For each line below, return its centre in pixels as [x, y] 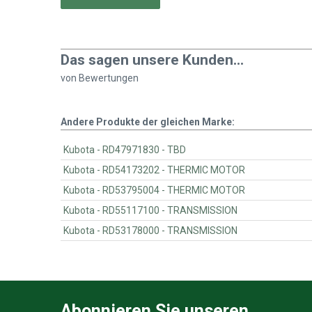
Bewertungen [109, 78]
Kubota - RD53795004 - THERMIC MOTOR [206, 190]
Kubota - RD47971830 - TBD [177, 149]
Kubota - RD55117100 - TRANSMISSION [203, 210]
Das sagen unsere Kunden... [152, 60]
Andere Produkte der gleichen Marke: [148, 122]
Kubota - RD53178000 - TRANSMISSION [203, 230]
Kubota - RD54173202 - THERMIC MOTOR [206, 170]
